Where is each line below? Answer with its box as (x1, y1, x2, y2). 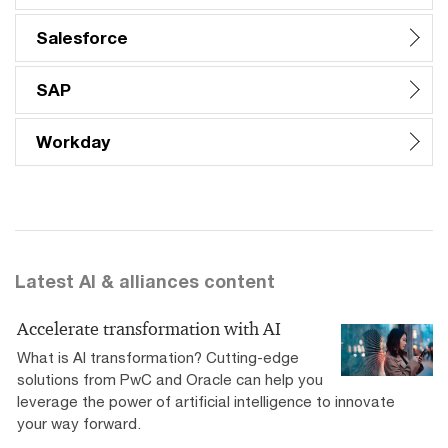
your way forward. (17, 414, 141, 433)
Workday (36, 131, 110, 153)
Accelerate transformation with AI (17, 318, 281, 341)
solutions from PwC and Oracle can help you (17, 370, 323, 389)
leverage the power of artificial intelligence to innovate (17, 392, 395, 411)
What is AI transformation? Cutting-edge (17, 348, 299, 367)
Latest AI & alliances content (15, 270, 275, 293)
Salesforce (36, 27, 128, 49)
